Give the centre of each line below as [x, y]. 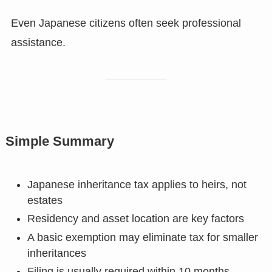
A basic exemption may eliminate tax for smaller [142, 237]
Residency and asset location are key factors [135, 219]
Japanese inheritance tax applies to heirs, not [137, 184]
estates [45, 200]
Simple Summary [59, 141]
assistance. [38, 43]
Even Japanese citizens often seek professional [126, 23]
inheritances [56, 253]
